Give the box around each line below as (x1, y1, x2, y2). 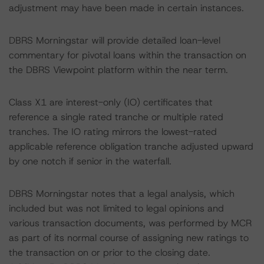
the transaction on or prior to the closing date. (9, 246, 210, 259)
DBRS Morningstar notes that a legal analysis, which (9, 187, 235, 200)
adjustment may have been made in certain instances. (9, 2, 244, 14)
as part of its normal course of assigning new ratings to (9, 232, 249, 244)
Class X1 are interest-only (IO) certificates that (9, 96, 213, 108)
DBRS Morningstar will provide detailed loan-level (9, 34, 220, 47)
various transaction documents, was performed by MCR (9, 217, 252, 229)
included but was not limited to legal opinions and (9, 202, 224, 214)
